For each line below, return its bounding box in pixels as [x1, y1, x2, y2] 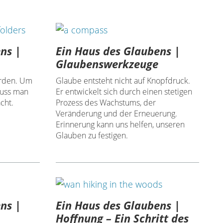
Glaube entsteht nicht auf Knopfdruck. [55, 75, 190, 87]
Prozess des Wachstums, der [55, 97, 156, 109]
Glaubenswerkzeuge [55, 56, 158, 72]
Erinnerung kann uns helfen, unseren [55, 119, 185, 130]
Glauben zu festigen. [55, 130, 128, 141]
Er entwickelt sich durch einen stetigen [55, 86, 192, 98]
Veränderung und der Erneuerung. [55, 108, 177, 119]
